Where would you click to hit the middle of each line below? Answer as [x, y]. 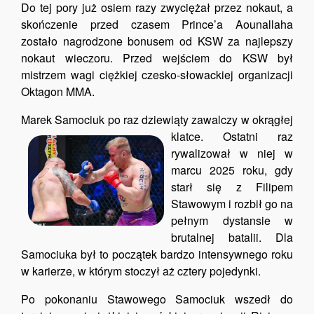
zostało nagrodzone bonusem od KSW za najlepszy [157, 41]
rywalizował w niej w [232, 153]
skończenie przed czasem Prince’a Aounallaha [157, 24]
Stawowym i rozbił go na [232, 204]
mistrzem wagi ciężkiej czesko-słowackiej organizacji [157, 75]
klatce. [187, 136]
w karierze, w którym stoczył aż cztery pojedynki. [141, 271]
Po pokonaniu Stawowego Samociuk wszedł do [157, 299]
